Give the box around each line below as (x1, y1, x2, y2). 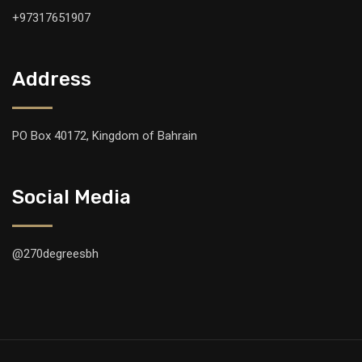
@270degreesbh (12, 246, 99, 261)
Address (12, 68, 91, 90)
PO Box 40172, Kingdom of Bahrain (12, 128, 197, 143)
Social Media (12, 186, 131, 208)
